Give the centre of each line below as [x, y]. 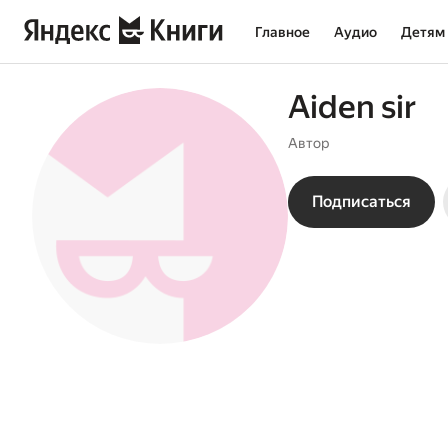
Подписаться [361, 201]
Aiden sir [352, 107]
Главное [282, 32]
